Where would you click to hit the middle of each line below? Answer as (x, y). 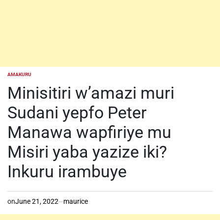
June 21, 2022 (37, 201)
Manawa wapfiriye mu (89, 132)
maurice (76, 201)
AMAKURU (19, 74)
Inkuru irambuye (67, 171)
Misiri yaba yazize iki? (87, 152)
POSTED (16, 77)
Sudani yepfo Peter (77, 112)
